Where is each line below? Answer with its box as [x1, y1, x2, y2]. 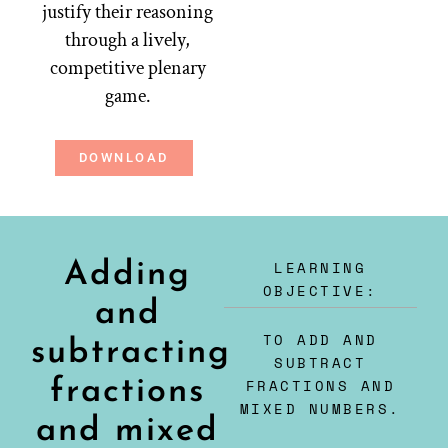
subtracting [31, 336, 232, 372]
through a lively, [65, 27, 191, 54]
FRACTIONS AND [245, 375, 396, 397]
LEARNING [274, 257, 367, 279]
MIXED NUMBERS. [239, 398, 401, 420]
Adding [64, 258, 192, 294]
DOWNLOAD [78, 150, 169, 166]
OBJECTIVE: [262, 280, 378, 302]
